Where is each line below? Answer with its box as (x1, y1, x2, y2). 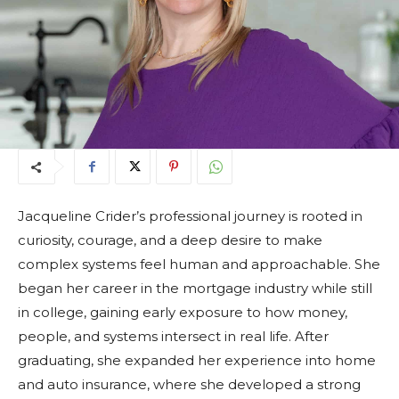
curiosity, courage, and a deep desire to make (18, 232, 322, 249)
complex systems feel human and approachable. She (18, 256, 380, 273)
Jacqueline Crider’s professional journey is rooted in (18, 208, 362, 225)
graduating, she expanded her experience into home (18, 352, 376, 370)
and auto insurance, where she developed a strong (18, 376, 361, 394)
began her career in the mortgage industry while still (18, 280, 372, 297)
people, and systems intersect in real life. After (18, 328, 329, 346)
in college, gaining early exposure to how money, (18, 304, 347, 322)
